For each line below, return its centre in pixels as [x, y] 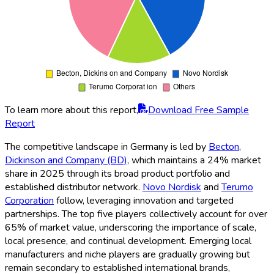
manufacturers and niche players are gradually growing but [128, 254]
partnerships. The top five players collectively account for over [136, 214]
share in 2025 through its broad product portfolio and [117, 173]
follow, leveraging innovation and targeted [144, 200]
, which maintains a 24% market [194, 160]
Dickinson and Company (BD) [66, 160]
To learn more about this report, [72, 110]
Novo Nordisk [172, 187]
